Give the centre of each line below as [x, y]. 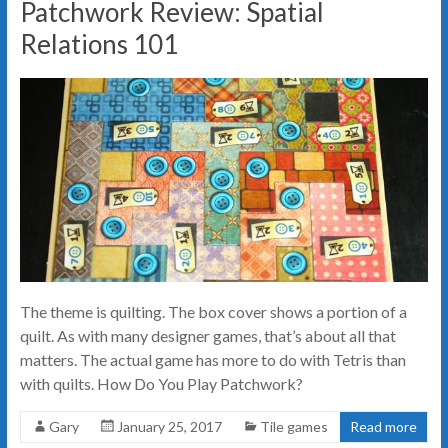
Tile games [293, 427]
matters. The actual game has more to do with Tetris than [212, 360]
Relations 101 [98, 44]
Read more [384, 427]
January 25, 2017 [169, 427]
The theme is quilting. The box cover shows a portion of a [213, 312]
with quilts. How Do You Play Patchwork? [161, 384]
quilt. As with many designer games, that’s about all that [207, 336]
